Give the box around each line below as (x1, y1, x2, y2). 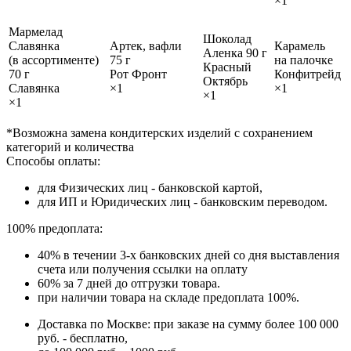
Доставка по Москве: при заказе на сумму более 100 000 (38, 317, 338, 331)
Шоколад (203, 31, 251, 45)
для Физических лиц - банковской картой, (38, 180, 262, 194)
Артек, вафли (110, 38, 182, 52)
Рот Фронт (110, 67, 167, 81)
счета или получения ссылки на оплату (38, 262, 248, 276)
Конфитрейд (274, 67, 341, 81)
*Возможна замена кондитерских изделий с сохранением (6, 125, 313, 139)
